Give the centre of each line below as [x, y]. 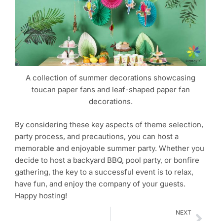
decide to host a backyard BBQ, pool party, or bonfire [107, 160]
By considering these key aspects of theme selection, [109, 124]
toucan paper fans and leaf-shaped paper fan [110, 90]
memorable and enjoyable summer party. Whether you [110, 148]
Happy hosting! [41, 195]
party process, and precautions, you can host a [97, 136]
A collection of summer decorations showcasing [110, 78]
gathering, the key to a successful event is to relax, [104, 172]
